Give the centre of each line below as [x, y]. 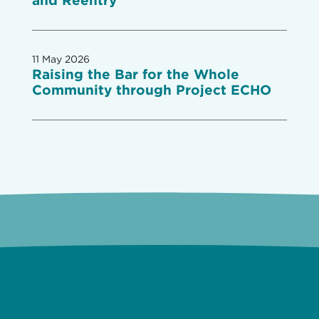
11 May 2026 [61, 59]
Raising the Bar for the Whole [135, 74]
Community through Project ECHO [151, 90]
